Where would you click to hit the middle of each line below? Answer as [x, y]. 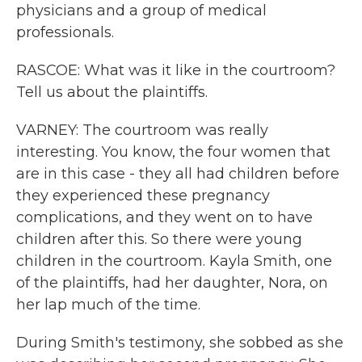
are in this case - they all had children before [178, 174]
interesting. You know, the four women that [173, 152]
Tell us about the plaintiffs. [112, 92]
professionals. [65, 32]
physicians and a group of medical [141, 11]
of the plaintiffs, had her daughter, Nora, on [172, 283]
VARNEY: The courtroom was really [142, 130]
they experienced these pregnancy [143, 196]
